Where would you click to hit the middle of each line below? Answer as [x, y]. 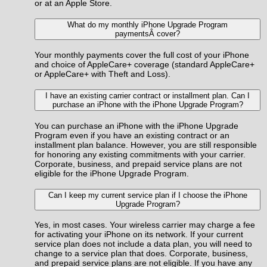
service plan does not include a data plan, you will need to [143, 244]
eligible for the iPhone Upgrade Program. [112, 173]
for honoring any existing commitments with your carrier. [140, 154]
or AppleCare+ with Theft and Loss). [103, 74]
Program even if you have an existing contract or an [132, 135]
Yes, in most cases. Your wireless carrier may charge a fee [145, 225]
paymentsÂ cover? [148, 34]
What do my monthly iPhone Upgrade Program [148, 25]
